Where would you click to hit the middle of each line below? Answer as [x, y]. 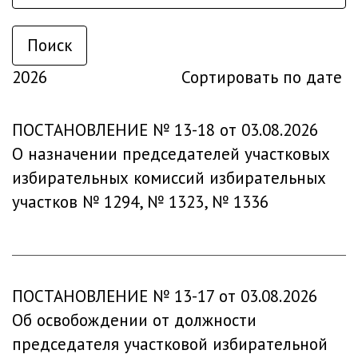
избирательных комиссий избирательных [169, 178]
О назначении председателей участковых [171, 154]
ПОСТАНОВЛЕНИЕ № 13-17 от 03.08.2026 [165, 296]
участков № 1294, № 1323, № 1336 [140, 202]
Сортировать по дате [262, 77]
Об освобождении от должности [134, 320]
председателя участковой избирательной [170, 344]
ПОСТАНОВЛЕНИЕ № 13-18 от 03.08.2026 [165, 130]
